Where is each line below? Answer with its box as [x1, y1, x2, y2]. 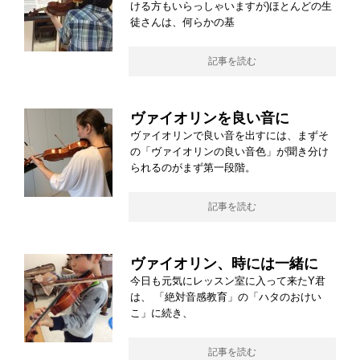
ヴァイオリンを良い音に [130, 110, 289, 127]
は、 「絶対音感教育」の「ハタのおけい [130, 291, 321, 304]
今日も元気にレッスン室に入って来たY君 [130, 275, 325, 288]
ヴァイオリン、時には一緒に [130, 256, 318, 272]
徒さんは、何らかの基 [130, 16, 235, 29]
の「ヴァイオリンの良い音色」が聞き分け [130, 145, 329, 158]
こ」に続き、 [130, 307, 193, 320]
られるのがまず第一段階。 [130, 162, 256, 174]
